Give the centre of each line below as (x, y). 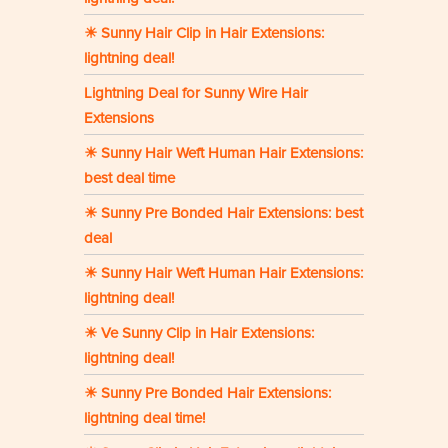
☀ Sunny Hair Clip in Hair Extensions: (204, 33)
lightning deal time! (144, 418)
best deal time (129, 178)
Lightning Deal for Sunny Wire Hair (196, 93)
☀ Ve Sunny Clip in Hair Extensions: (199, 333)
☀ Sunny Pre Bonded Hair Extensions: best (223, 213)
